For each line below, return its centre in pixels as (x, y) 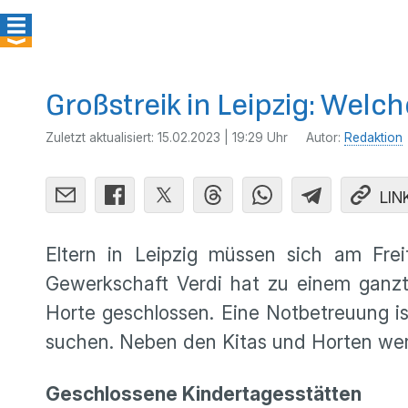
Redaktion (373, 138)
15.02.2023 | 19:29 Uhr (223, 138)
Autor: (325, 138)
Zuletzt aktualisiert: (102, 138)
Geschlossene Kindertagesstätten (204, 394)
